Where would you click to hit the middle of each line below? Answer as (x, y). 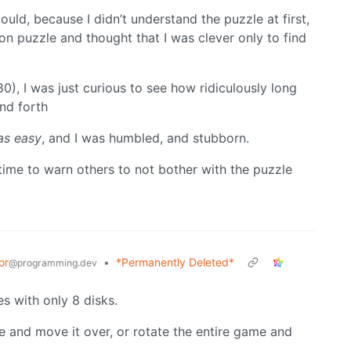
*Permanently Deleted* (175, 262)
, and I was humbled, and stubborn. (145, 138)
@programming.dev (53, 263)
